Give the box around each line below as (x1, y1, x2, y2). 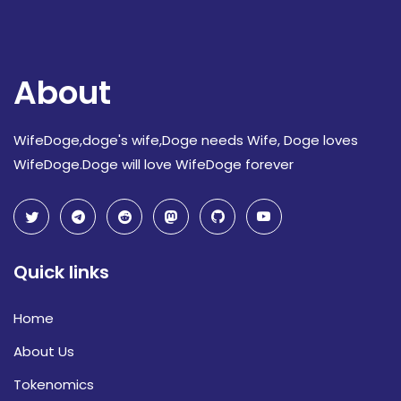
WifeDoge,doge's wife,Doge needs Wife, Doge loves (13, 130, 358, 149)
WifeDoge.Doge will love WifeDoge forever (13, 154, 294, 174)
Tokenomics (13, 374, 94, 394)
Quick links (13, 259, 109, 285)
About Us (13, 341, 74, 361)
